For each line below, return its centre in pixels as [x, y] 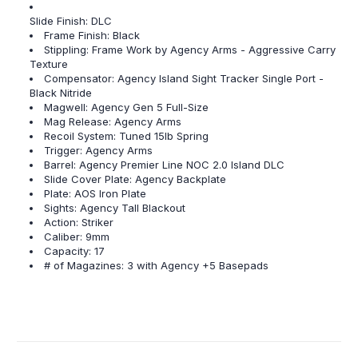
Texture [49, 64]
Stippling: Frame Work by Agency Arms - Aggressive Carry [190, 50]
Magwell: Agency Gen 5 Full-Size [127, 107]
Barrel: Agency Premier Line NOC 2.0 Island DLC [165, 165]
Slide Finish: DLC [73, 21]
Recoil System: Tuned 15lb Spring [127, 136]
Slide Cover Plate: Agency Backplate [135, 179]
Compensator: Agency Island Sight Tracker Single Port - [184, 79]
